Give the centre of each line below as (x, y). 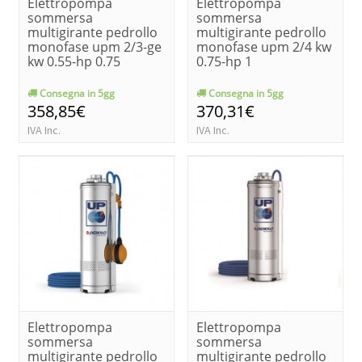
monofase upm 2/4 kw (264, 46)
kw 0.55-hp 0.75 (74, 61)
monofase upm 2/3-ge (95, 46)
